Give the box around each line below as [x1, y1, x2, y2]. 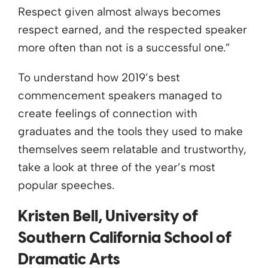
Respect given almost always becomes [18, 5, 221, 19]
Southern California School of [18, 230, 232, 248]
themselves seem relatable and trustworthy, [18, 142, 246, 157]
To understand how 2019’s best [18, 71, 180, 85]
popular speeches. [18, 178, 114, 193]
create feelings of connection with [18, 106, 197, 121]
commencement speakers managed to [18, 89, 222, 103]
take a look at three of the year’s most [18, 160, 215, 175]
